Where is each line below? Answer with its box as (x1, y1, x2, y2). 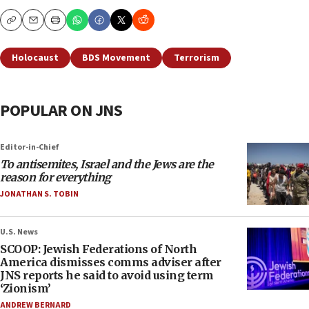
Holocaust (12, 51, 59, 66)
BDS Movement (82, 51, 150, 66)
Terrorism (174, 51, 219, 66)
